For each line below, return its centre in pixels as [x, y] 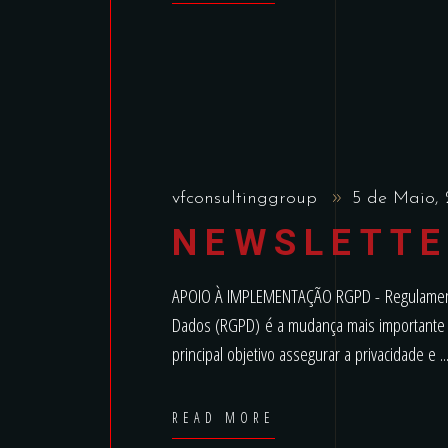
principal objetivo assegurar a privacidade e [306, 354]
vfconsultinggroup [247, 198]
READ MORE [224, 417]
